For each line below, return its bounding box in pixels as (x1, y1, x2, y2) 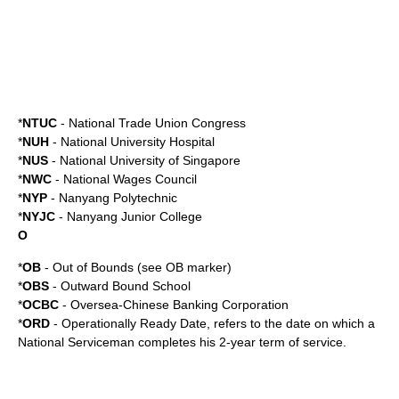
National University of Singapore (60, 153, 240, 167)
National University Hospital (61, 134, 215, 149)
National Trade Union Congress (69, 116, 246, 130)
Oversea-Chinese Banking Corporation (70, 297, 289, 312)
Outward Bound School (61, 279, 191, 293)
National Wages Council (63, 172, 197, 186)
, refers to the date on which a (207, 316, 375, 330)
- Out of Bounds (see (41, 260, 166, 274)
